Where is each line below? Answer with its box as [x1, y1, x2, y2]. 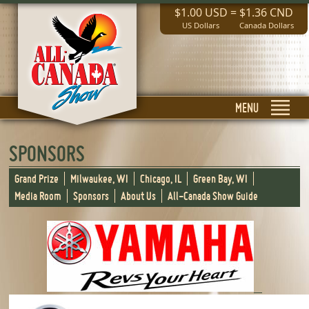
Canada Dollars [239, 20, 294, 30]
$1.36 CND [239, 5, 293, 20]
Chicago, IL [140, 171, 182, 186]
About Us [121, 188, 157, 203]
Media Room [14, 188, 62, 203]
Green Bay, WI [193, 171, 248, 186]
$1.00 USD [174, 5, 228, 20]
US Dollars [182, 20, 219, 30]
